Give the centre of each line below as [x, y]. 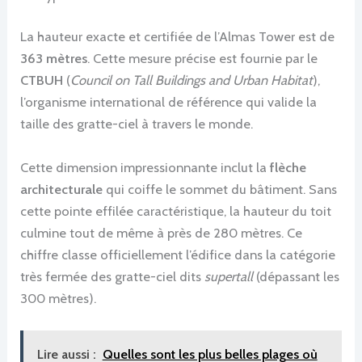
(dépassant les [297, 276]
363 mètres [54, 59]
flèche [288, 167]
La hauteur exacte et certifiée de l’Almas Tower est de [178, 37]
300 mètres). [59, 298]
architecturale [62, 189]
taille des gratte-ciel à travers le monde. [137, 124]
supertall [229, 276]
